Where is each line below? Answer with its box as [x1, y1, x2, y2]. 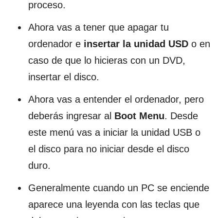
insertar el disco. [28, 71, 99, 82]
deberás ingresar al [28, 110, 114, 121]
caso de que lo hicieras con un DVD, [28, 54, 185, 66]
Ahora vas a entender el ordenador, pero [28, 93, 204, 105]
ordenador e [28, 38, 84, 49]
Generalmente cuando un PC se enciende [28, 182, 209, 193]
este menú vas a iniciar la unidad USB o [28, 127, 200, 138]
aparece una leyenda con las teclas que [28, 199, 200, 210]
